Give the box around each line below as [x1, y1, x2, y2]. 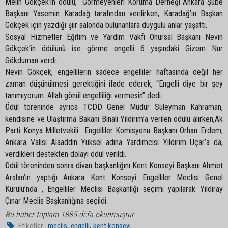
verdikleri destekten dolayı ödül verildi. [5, 149, 126, 159]
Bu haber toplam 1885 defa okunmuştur [5, 210, 134, 219]
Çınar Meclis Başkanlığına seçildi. [5, 196, 108, 206]
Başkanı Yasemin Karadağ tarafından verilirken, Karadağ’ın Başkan [5, 9, 223, 18]
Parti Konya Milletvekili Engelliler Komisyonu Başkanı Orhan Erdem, [5, 126, 223, 135]
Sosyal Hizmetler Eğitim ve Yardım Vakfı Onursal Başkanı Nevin [5, 32, 223, 42]
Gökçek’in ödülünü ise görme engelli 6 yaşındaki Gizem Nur [5, 44, 223, 53]
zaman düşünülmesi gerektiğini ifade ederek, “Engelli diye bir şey [5, 79, 223, 89]
